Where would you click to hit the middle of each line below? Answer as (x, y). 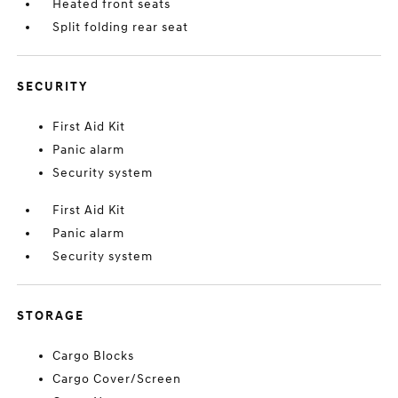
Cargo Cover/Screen (117, 379)
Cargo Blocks (94, 356)
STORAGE (51, 316)
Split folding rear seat (121, 27)
